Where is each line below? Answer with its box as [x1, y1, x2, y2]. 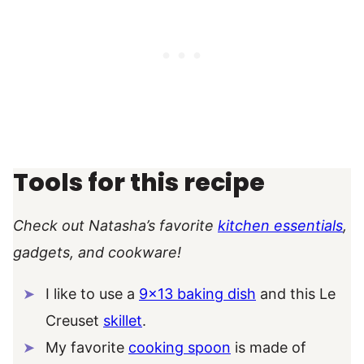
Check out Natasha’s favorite [13, 216, 218, 234]
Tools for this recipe [13, 165, 265, 200]
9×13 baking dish [139, 284, 256, 302]
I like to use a [45, 284, 139, 302]
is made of [231, 338, 306, 356]
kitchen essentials [218, 216, 343, 234]
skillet [103, 311, 142, 329]
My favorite [45, 338, 128, 356]
